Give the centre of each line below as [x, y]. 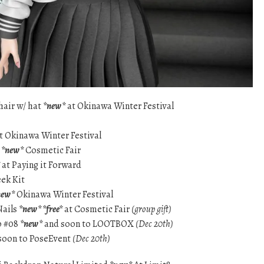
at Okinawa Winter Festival [120, 106]
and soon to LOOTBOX [89, 224]
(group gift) [151, 209]
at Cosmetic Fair [97, 209]
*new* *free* [41, 209]
